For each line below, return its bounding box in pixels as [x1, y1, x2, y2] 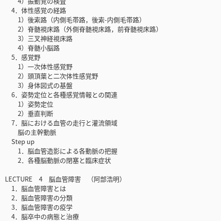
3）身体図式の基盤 [5, 80, 73, 90]
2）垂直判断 [5, 109, 53, 118]
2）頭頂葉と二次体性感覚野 [5, 71, 98, 81]
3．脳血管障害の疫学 [5, 202, 73, 212]
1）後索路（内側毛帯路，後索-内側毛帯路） [5, 15, 146, 25]
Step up [5, 137, 35, 147]
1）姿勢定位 [5, 99, 53, 109]
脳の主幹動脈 [5, 127, 56, 137]
